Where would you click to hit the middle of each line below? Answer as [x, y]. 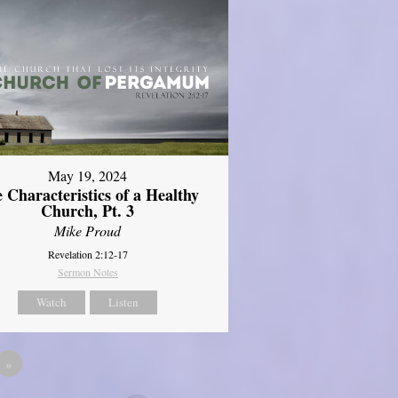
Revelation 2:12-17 [88, 255]
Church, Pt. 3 [88, 211]
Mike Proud [88, 231]
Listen [124, 302]
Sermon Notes [88, 272]
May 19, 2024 [88, 176]
